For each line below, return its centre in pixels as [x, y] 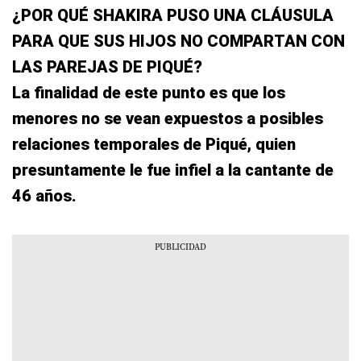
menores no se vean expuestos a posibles [168, 119]
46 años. [44, 196]
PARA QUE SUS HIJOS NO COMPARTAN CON [178, 41]
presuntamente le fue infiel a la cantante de [173, 170]
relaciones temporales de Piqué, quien [154, 145]
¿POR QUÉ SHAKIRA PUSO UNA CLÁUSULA [173, 16]
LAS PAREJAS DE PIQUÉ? [107, 67]
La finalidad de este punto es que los [149, 93]
